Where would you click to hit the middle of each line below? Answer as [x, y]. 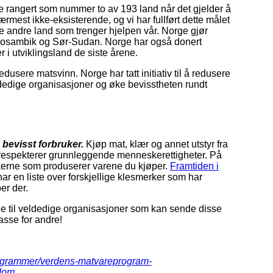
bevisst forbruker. [43, 144]
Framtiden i [194, 166]
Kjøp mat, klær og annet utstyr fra [156, 144]
